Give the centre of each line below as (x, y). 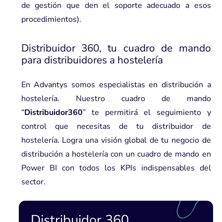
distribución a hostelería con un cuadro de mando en (116, 154)
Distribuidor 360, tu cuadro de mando (116, 48)
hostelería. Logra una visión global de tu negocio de (116, 140)
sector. (33, 182)
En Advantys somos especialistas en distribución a (116, 84)
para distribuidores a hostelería (92, 60)
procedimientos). (51, 19)
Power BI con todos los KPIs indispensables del (116, 168)
